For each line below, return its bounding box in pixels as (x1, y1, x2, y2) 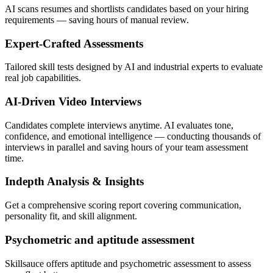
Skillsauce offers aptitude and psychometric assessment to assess (5, 258, 251, 269)
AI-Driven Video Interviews (5, 95, 141, 108)
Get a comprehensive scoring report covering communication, (5, 200, 241, 211)
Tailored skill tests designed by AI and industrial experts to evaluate (5, 62, 263, 73)
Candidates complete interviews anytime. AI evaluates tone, (5, 119, 233, 130)
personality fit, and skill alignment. (5, 211, 137, 222)
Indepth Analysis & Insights (5, 175, 144, 188)
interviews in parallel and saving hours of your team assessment (5, 141, 248, 152)
